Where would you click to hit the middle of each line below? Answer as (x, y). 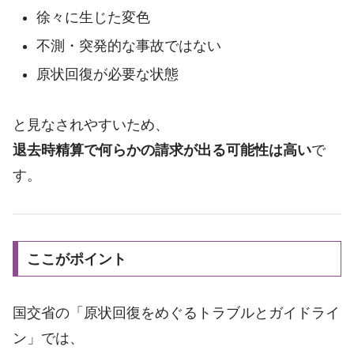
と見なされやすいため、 (91, 125)
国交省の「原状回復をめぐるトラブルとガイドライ (176, 313)
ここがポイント (76, 259)
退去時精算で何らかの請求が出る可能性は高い (162, 151)
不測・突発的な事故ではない (128, 46)
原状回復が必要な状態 (107, 74)
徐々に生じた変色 (93, 18)
